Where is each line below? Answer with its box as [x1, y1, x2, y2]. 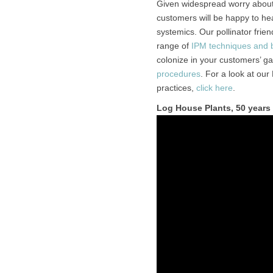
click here [196, 83, 233, 93]
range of [156, 41, 191, 51]
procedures [156, 69, 200, 79]
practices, [156, 83, 196, 93]
